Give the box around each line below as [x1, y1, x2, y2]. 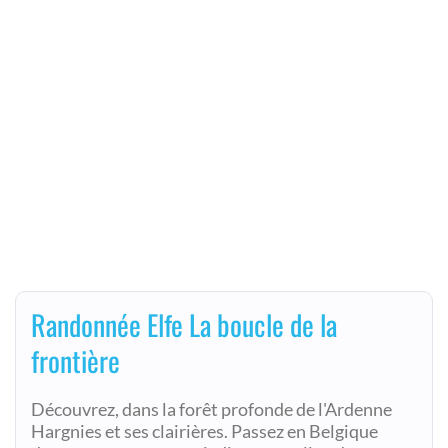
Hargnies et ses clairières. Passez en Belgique [31, 421, 378, 442]
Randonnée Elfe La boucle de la [31, 304, 337, 345]
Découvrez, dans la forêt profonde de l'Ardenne [31, 399, 392, 420]
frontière [31, 340, 120, 381]
